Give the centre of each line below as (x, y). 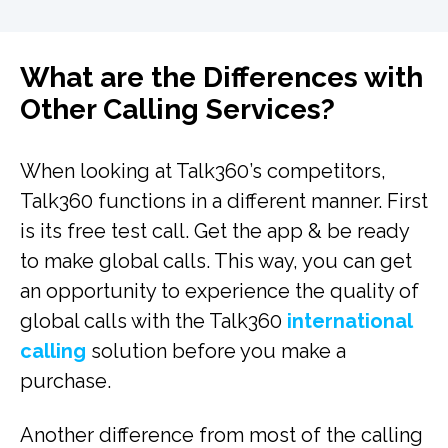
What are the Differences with (221, 77)
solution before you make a (216, 350)
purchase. (65, 380)
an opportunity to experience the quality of (219, 290)
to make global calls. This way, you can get (216, 260)
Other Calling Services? (177, 109)
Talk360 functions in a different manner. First (224, 200)
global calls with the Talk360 (153, 320)
